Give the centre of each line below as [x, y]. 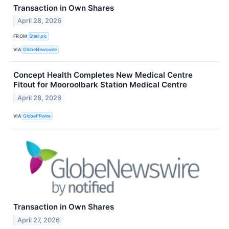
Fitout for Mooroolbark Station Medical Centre [100, 85]
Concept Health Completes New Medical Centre [103, 75]
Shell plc [38, 36]
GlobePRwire [37, 116]
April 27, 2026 [39, 220]
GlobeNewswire [40, 49]
